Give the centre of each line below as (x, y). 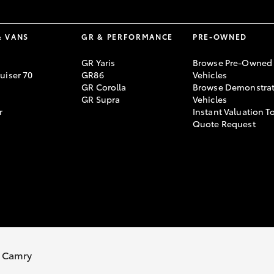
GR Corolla (104, 87)
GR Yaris (98, 63)
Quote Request (224, 124)
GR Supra (101, 99)
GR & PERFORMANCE (128, 37)
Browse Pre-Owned (232, 63)
